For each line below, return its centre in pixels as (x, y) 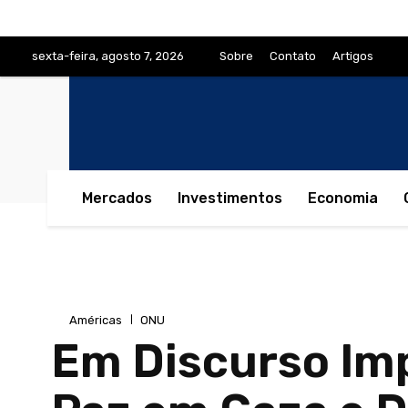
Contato (293, 56)
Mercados (117, 199)
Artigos (353, 56)
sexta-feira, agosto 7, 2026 (108, 56)
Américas (96, 320)
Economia (343, 199)
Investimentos (230, 199)
